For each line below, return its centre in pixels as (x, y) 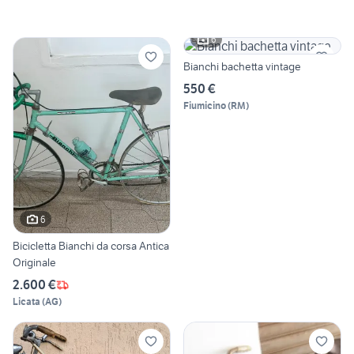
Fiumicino (205, 105)
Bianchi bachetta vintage (242, 66)
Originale (34, 263)
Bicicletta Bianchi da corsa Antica (91, 246)
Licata (26, 302)
